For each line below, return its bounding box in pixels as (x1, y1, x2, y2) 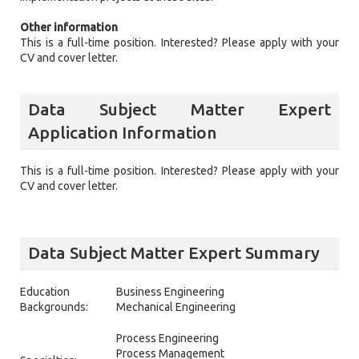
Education (20, 284, 70, 298)
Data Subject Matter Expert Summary (28, 243, 320, 263)
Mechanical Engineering (116, 300, 236, 313)
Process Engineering (116, 331, 219, 345)
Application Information (28, 122, 216, 142)
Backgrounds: (20, 300, 88, 313)
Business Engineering (116, 284, 224, 298)
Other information (20, 20, 118, 34)
